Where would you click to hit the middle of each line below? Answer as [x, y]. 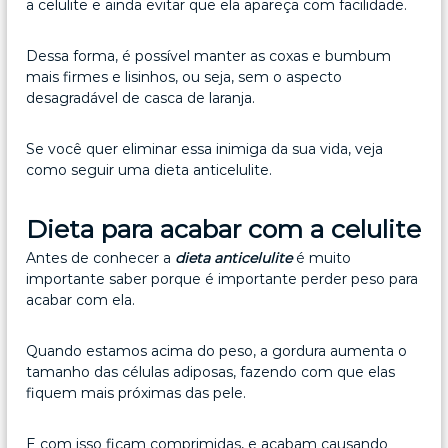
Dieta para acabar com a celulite [224, 229]
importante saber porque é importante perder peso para [222, 279]
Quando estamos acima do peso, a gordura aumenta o [217, 351]
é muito [322, 258]
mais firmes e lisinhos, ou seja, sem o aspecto [184, 77]
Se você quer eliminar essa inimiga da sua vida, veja [205, 149]
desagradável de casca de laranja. [141, 98]
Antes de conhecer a [101, 258]
